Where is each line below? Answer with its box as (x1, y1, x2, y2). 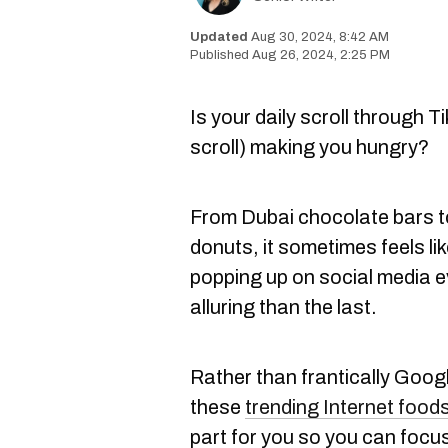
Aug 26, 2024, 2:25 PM (252, 48, 390, 62)
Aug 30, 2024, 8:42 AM (251, 30, 389, 44)
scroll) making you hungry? (190, 136, 429, 158)
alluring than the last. (190, 296, 377, 318)
